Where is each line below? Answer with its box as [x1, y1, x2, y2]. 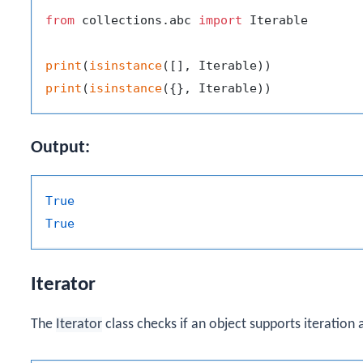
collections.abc [75, 13, 199, 28]
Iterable [242, 13, 308, 28]
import [199, 13, 242, 28]
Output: [31, 138, 90, 157]
